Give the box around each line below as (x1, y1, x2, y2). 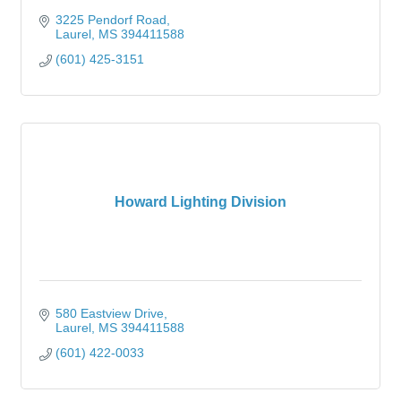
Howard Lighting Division (115, 194, 286, 209)
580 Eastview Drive (55, 306, 164, 320)
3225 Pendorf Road (55, 13, 166, 27)
